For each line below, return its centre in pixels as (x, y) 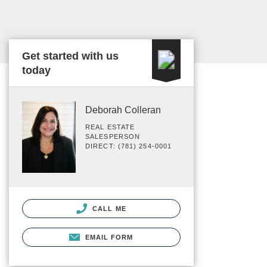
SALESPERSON (113, 136)
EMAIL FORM (109, 237)
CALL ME (108, 208)
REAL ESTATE (110, 127)
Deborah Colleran (123, 110)
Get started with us (70, 56)
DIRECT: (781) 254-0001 (129, 146)
